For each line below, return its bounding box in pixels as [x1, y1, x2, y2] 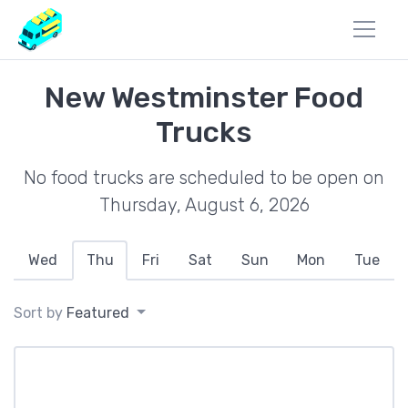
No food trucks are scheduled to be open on [24, 167, 384, 189]
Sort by [14, 304, 66, 321]
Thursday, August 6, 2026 [98, 194, 310, 216]
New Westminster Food [45, 80, 363, 115]
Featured [66, 304, 129, 321]
